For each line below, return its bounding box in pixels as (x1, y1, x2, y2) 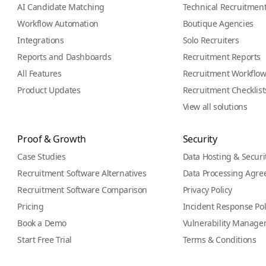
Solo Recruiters (182, 34, 239, 46)
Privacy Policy (182, 184, 232, 195)
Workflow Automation (17, 18, 99, 29)
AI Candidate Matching (17, 1, 104, 12)
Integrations (17, 34, 64, 46)
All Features (17, 68, 62, 79)
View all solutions (182, 101, 248, 112)
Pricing (17, 201, 44, 212)
